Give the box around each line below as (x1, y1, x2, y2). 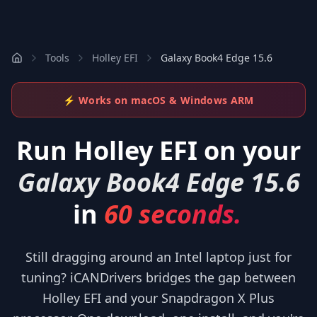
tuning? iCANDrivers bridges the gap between (21, 269, 296, 286)
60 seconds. (104, 197, 241, 231)
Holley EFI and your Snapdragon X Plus (42, 289, 275, 306)
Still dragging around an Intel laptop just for (25, 248, 292, 265)
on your (197, 133, 301, 168)
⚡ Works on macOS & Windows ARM (63, 93, 254, 107)
